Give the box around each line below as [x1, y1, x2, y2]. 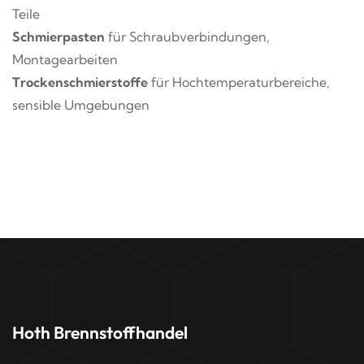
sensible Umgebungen [12, 96, 149, 113]
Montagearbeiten [12, 50, 118, 67]
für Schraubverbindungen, [105, 28, 270, 45]
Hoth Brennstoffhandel [12, 321, 188, 343]
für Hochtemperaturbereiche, [151, 73, 330, 90]
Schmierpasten [12, 28, 105, 45]
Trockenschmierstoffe [12, 73, 151, 90]
